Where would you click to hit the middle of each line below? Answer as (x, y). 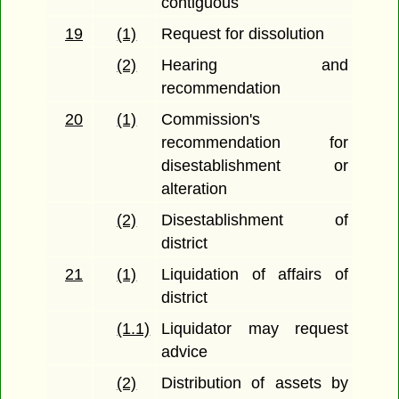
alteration (195, 189)
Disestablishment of (255, 220)
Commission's (211, 120)
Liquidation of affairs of (255, 275)
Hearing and (255, 65)
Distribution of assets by (255, 383)
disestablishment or (255, 166)
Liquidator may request (255, 329)
